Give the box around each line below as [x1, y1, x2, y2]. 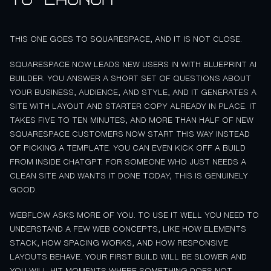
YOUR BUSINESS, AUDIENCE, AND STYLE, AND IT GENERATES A [10, 88, 256, 97]
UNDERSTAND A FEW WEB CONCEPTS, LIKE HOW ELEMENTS [10, 225, 246, 233]
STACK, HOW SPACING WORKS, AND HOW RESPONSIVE [10, 239, 228, 247]
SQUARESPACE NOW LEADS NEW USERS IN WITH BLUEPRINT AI [10, 60, 256, 69]
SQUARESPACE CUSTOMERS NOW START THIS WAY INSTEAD [10, 130, 250, 139]
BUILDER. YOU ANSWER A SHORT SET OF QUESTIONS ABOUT [10, 74, 251, 83]
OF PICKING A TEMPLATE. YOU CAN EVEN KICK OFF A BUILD [10, 144, 246, 152]
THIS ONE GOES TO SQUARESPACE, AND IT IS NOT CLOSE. [10, 34, 242, 43]
